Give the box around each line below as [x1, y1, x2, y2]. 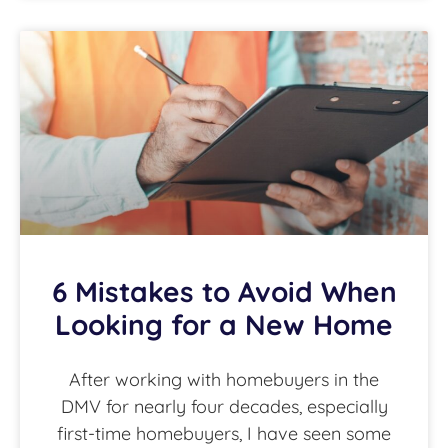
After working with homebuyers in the [69, 368, 379, 392]
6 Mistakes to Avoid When [51, 274, 397, 310]
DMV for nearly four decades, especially [60, 395, 388, 419]
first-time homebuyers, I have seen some [57, 422, 391, 446]
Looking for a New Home [55, 307, 393, 343]
